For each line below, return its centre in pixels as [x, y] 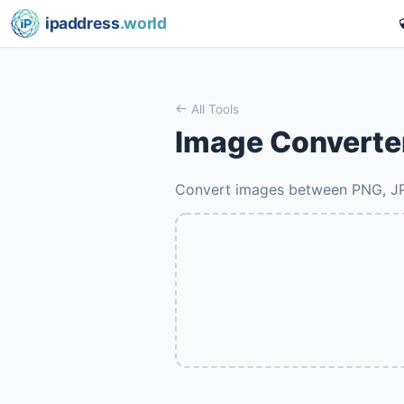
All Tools [213, 109]
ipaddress [82, 23]
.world [143, 23]
